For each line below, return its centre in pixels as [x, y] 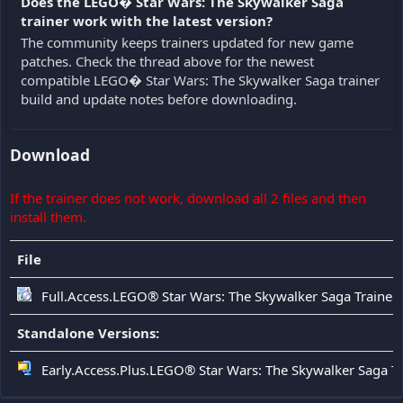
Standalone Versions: [88, 333]
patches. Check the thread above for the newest [167, 61]
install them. [48, 217]
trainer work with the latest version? [147, 20]
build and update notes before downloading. [159, 99]
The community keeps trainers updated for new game [187, 42]
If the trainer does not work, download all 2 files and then [188, 198]
